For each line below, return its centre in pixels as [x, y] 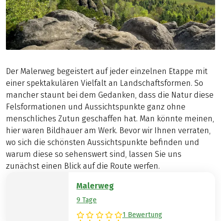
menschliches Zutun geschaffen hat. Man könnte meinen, [110, 119]
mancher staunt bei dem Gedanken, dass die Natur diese [110, 95]
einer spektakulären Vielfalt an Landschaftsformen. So [105, 83]
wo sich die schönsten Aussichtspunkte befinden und [103, 143]
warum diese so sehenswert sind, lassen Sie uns [94, 154]
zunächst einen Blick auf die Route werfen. [83, 166]
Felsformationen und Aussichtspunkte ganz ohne [96, 107]
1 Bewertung [142, 215]
